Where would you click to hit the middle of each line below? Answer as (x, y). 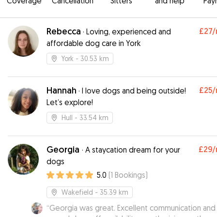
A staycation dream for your (133, 150)
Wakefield (77, 192)
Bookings (130, 175)
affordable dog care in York (93, 43)
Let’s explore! (70, 102)
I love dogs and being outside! (134, 91)
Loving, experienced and (129, 31)
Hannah (62, 90)
